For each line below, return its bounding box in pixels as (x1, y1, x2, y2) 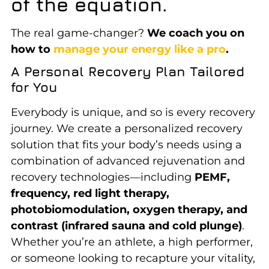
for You (10, 79, 58, 95)
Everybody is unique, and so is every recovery (10, 105, 255, 119)
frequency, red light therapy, (10, 186, 169, 200)
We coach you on (147, 26, 244, 40)
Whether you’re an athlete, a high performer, (10, 235, 253, 249)
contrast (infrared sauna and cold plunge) (10, 219, 242, 232)
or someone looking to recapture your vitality (10, 251, 253, 265)
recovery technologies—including (10, 170, 195, 184)
